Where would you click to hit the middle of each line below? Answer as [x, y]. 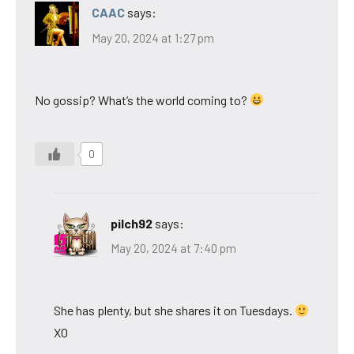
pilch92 [132, 223]
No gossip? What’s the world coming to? [142, 100]
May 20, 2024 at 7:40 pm [173, 249]
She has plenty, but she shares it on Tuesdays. [174, 311]
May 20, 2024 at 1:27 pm [153, 38]
